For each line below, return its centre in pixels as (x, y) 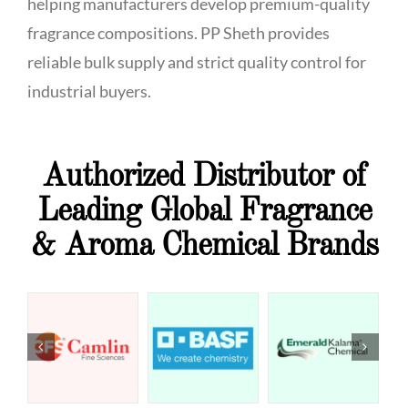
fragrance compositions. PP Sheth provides (178, 33)
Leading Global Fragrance (204, 212)
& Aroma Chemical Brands (204, 247)
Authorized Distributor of (204, 178)
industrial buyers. (89, 92)
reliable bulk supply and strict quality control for (197, 62)
